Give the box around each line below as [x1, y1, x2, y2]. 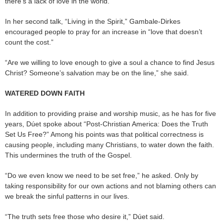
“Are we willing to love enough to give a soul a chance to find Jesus [5, 58, 215, 67]
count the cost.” [5, 38, 54, 47]
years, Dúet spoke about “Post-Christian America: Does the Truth [5, 120, 208, 128]
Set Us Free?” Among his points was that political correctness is [5, 130, 204, 139]
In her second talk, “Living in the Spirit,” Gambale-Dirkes [5, 17, 180, 26]
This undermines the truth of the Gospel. [5, 151, 132, 160]
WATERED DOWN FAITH [5, 89, 85, 98]
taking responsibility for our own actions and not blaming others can [5, 182, 216, 190]
